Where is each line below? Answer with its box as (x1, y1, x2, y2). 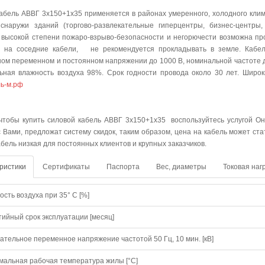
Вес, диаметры (156, 163, 206, 171)
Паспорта (106, 163, 140, 171)
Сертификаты (43, 163, 90, 171)
